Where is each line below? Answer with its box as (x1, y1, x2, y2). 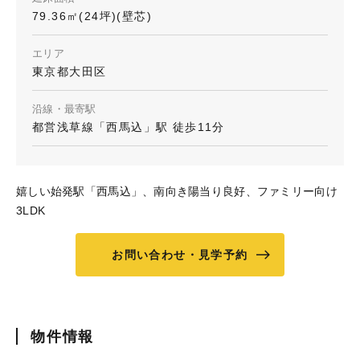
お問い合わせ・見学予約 (112, 248, 248, 262)
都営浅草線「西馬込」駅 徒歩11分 (32, 121, 225, 134)
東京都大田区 (32, 65, 107, 79)
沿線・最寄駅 (32, 103, 96, 116)
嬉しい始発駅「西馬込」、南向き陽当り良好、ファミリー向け (16, 185, 337, 198)
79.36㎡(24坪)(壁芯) (32, 10, 152, 23)
